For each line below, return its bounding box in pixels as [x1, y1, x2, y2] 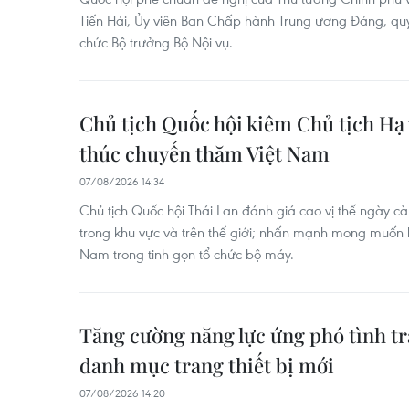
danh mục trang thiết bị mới [79, 351, 334, 379]
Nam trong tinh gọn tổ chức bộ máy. [79, 244, 294, 263]
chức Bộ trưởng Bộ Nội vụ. [79, 32, 233, 51]
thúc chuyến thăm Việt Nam [79, 139, 330, 167]
